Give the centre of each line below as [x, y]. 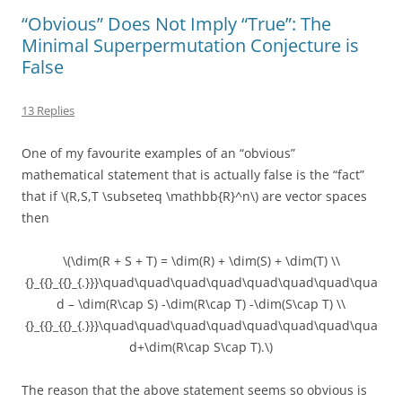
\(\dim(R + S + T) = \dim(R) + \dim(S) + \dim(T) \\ [201, 261]
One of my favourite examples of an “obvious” [158, 153]
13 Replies [48, 110]
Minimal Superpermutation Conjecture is [190, 45]
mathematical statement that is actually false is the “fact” [193, 175]
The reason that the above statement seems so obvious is [194, 390]
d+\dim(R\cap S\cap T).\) [201, 347]
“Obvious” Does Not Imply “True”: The [176, 24]
